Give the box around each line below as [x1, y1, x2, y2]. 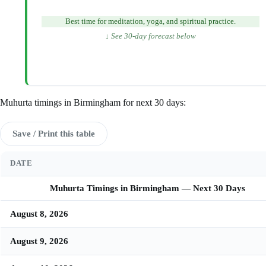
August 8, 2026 [10, 208, 68, 218]
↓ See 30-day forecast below [105, 31, 196, 40]
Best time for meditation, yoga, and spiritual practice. [65, 17, 236, 26]
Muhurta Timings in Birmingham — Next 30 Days [50, 182, 245, 193]
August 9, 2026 [10, 235, 68, 246]
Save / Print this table [12, 128, 95, 139]
